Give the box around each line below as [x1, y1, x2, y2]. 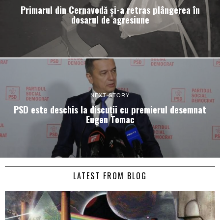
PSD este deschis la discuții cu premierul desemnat [14, 103, 206, 116]
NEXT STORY [90, 92, 130, 99]
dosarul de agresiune [71, 12, 149, 26]
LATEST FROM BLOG [73, 169, 147, 182]
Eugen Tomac [85, 112, 135, 126]
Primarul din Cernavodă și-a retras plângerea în [20, 2, 200, 16]
